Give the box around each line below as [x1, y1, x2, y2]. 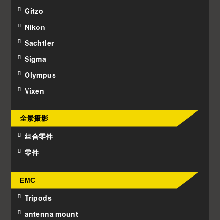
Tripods [25, 192, 52, 203]
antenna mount [25, 209, 78, 219]
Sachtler [25, 38, 54, 48]
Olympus [25, 70, 56, 80]
